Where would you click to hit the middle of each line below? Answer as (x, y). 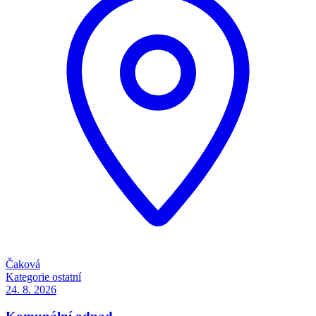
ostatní (67, 276)
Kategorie (28, 276)
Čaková (23, 264)
